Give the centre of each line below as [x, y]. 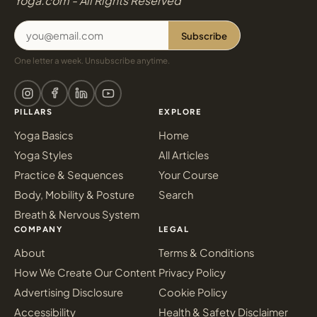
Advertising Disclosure [69, 292]
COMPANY [39, 229]
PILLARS [34, 112]
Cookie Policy [193, 292]
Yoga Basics [44, 135]
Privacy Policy [192, 272]
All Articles [184, 155]
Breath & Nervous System [77, 214]
